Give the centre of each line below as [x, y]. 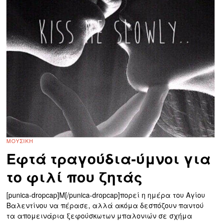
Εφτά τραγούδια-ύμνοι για [109, 159]
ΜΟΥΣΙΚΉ [20, 141]
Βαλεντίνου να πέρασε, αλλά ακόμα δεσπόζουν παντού [105, 205]
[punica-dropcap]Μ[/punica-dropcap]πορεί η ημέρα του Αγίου [106, 195]
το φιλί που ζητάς [75, 177]
